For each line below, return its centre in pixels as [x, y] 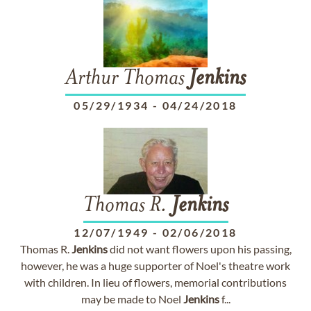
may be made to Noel [132, 299]
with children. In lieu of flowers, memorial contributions [155, 282]
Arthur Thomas [127, 79]
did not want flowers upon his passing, [199, 249]
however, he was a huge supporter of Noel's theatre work [155, 266]
